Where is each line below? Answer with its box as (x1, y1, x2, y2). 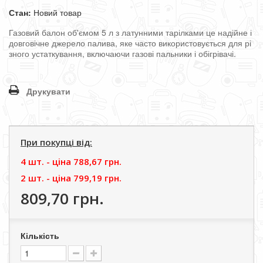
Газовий (9, 26, 39, 38)
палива (87, 37, 115, 49)
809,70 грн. (21, 188, 104, 209)
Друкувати (26, 85, 70, 97)
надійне (218, 26, 248, 38)
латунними (122, 26, 163, 38)
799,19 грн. (73, 172, 122, 184)
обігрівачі (198, 48, 234, 59)
